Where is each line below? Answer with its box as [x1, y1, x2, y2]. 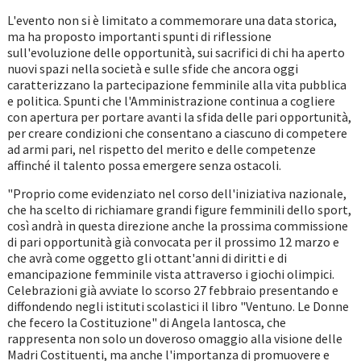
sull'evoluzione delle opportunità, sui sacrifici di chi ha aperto [6, 44, 345, 61]
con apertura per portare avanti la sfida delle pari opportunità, [6, 109, 351, 126]
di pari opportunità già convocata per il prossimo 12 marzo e [6, 234, 339, 251]
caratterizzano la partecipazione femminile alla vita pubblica [6, 77, 346, 93]
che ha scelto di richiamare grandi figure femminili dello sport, [6, 201, 351, 218]
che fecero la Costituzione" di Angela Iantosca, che [6, 314, 286, 331]
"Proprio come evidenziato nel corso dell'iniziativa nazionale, [6, 185, 346, 202]
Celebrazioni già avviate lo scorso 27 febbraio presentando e [6, 282, 338, 299]
